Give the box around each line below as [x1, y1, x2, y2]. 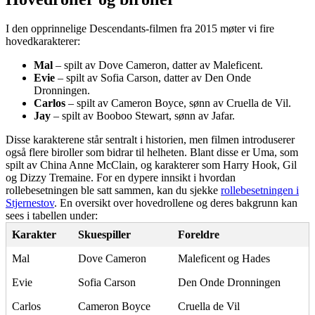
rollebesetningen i [221, 184, 299, 197]
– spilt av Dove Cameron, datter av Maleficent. [53, 59, 263, 72]
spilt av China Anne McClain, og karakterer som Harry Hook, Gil [6, 159, 297, 172]
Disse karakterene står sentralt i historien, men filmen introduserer [6, 134, 295, 146]
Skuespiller [78, 229, 131, 241]
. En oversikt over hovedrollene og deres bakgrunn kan [54, 197, 297, 210]
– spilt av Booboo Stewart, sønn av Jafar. [51, 110, 235, 122]
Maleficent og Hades [178, 252, 270, 265]
